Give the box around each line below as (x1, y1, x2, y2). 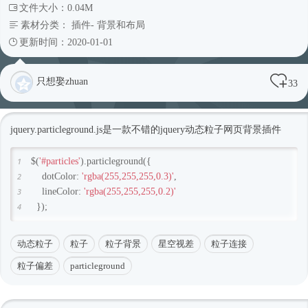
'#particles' (39, 155, 80, 166)
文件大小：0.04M (19, 2, 93, 13)
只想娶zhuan (36, 76, 88, 87)
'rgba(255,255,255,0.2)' (84, 186, 176, 197)
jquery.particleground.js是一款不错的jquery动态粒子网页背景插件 (10, 124, 281, 135)
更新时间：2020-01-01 (19, 36, 113, 47)
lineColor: (42, 186, 84, 197)
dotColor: (42, 170, 82, 181)
